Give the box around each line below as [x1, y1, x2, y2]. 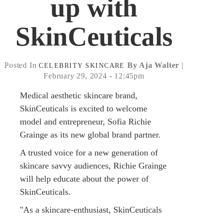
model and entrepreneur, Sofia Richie [20, 116, 151, 126]
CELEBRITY [39, 61, 83, 69]
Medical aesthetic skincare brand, [20, 90, 138, 100]
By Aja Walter [127, 61, 180, 69]
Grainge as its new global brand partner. [20, 129, 161, 139]
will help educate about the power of [20, 173, 149, 184]
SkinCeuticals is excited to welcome [20, 103, 147, 113]
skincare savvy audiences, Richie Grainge [20, 160, 167, 170]
